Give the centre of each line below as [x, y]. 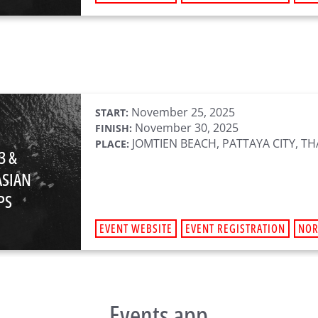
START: [112, 113]
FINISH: [114, 128]
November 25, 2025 [182, 112]
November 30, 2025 [185, 128]
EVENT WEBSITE [136, 229]
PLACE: [112, 144]
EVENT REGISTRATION [235, 229]
